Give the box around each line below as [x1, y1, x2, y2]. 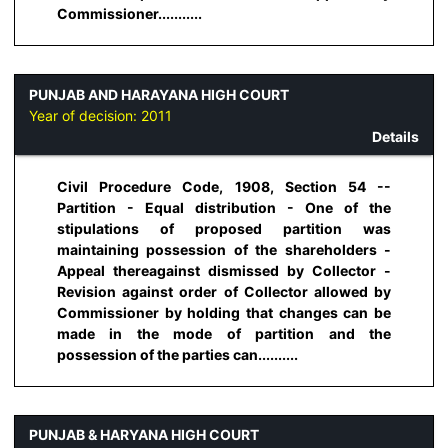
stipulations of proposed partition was [57, 220, 391, 238]
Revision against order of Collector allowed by [57, 283, 391, 301]
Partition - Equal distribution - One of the [57, 199, 391, 217]
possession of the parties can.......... [57, 346, 298, 364]
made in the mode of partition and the [57, 325, 391, 343]
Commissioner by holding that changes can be [57, 304, 391, 322]
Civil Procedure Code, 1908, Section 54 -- [57, 178, 391, 196]
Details [372, 127, 419, 145]
